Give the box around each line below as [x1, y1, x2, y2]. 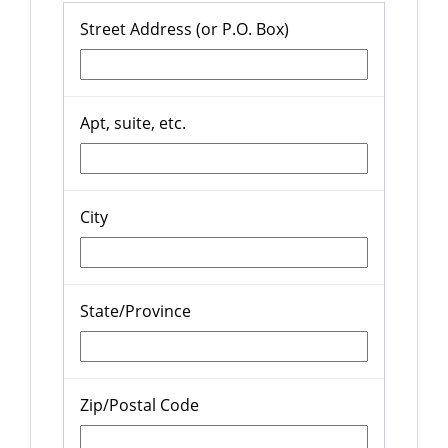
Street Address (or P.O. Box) [80, 18, 289, 41]
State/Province [80, 300, 191, 323]
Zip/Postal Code [80, 394, 199, 417]
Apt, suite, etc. [80, 112, 186, 135]
